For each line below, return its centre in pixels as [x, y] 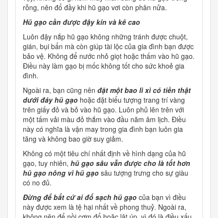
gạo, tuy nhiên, [47, 163]
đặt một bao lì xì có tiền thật [144, 90]
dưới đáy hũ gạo [51, 100]
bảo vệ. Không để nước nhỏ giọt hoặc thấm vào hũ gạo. [109, 56]
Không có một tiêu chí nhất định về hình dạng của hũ [104, 154]
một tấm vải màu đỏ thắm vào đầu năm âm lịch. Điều [104, 119]
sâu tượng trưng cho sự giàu [144, 173]
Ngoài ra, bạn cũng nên [60, 90]
